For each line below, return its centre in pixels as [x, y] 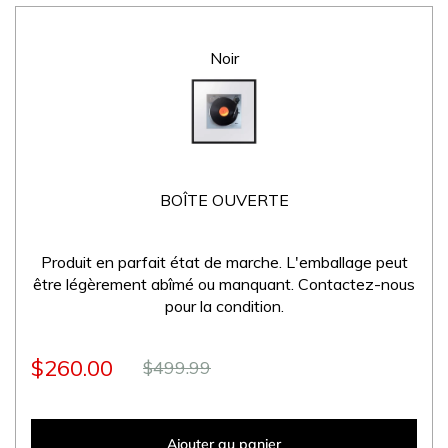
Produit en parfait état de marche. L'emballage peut [224, 262]
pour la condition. [224, 306]
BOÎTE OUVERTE [224, 200]
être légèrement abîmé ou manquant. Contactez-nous [224, 284]
